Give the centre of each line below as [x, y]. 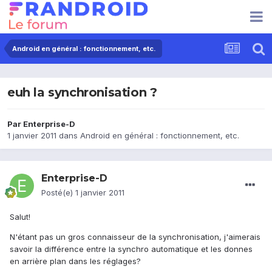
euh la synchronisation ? [82, 93]
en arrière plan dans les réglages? [75, 261]
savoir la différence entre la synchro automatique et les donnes [131, 249]
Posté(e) [58, 193]
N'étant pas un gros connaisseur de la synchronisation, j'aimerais [135, 237]
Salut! [20, 217]
